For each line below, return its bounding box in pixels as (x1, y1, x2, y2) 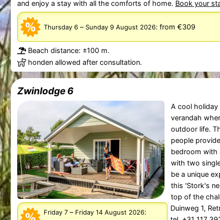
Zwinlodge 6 (17, 85, 74, 97)
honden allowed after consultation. (27, 58, 142, 67)
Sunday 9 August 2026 (110, 23, 156, 31)
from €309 (159, 23, 195, 31)
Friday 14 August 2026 (75, 208, 144, 216)
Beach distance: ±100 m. (27, 46, 110, 55)
